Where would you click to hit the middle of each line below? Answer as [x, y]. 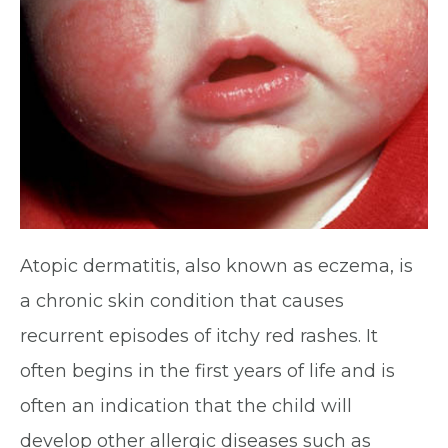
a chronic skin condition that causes [182, 301]
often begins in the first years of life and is [207, 371]
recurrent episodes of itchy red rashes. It [199, 336]
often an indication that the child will [186, 406]
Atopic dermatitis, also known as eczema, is [216, 266]
